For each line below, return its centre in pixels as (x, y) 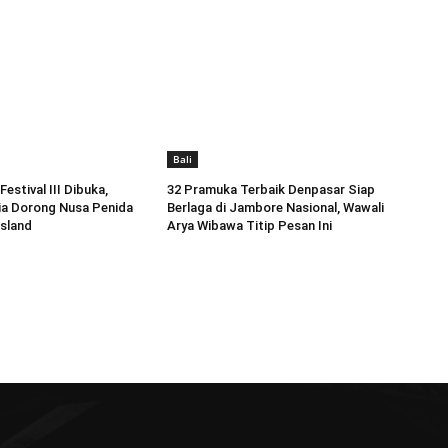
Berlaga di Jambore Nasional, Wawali (276, 207)
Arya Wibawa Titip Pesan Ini (250, 225)
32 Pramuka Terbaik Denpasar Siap (271, 189)
